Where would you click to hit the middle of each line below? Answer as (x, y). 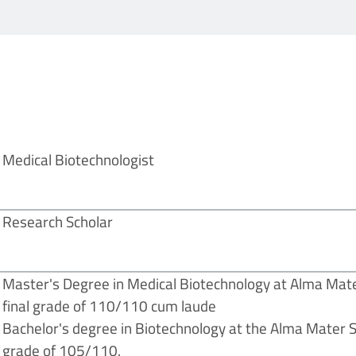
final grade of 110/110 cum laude (110, 306)
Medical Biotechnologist (79, 160)
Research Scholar (58, 222)
